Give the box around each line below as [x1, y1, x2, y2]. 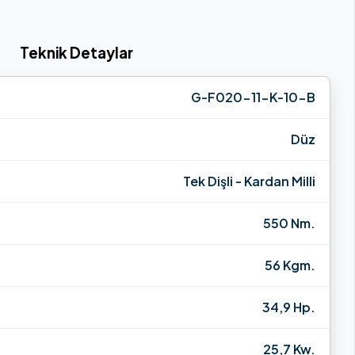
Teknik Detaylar [20, 43, 133, 62]
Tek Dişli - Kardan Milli [183, 172, 315, 189]
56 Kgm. [265, 256, 315, 273]
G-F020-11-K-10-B [191, 88, 315, 105]
